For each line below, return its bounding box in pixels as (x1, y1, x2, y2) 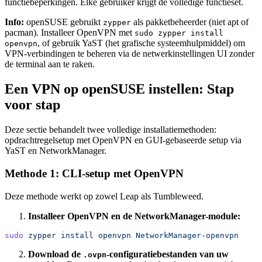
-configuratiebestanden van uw (106, 249, 229, 259)
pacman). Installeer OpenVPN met (5, 27, 135, 38)
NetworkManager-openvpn (131, 230, 239, 240)
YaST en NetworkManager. (5, 146, 106, 156)
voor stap (5, 97, 60, 113)
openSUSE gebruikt (24, 17, 103, 27)
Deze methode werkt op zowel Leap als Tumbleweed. (5, 191, 204, 201)
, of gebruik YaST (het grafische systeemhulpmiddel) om (37, 38, 245, 49)
